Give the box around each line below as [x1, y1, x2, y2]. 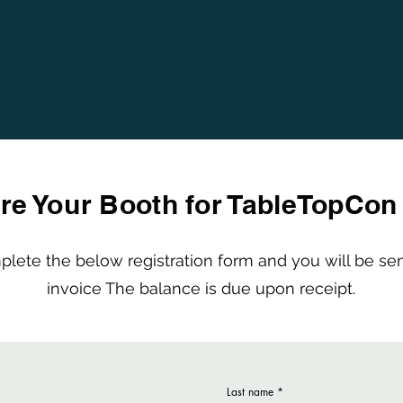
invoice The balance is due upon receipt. [46, 279, 355, 298]
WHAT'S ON [160, 66, 228, 83]
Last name [227, 384, 273, 399]
